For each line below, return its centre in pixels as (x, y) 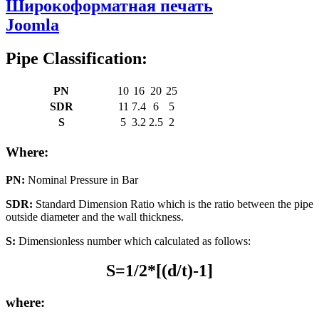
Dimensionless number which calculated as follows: (133, 241)
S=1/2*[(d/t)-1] (159, 271)
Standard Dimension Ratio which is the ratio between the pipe (173, 204)
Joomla (32, 25)
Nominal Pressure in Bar (82, 179)
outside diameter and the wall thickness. (95, 216)
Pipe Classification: (77, 59)
